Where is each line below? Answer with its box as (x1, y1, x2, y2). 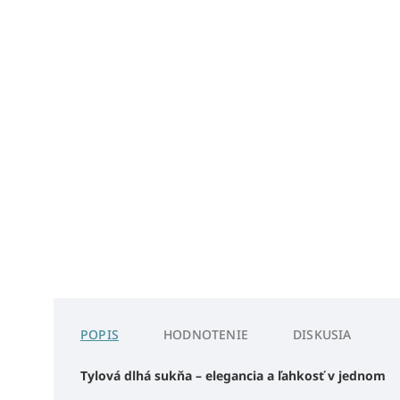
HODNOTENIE (163, 325, 248, 343)
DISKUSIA (293, 325, 352, 343)
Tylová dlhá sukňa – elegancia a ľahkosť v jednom (80, 366, 386, 384)
